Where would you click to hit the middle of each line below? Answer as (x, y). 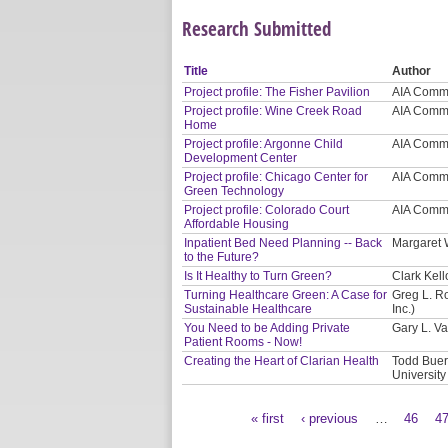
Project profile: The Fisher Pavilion (277, 91)
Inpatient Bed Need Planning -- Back (283, 242)
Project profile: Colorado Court (267, 209)
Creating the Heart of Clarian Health (282, 360)
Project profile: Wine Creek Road (273, 110)
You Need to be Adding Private (267, 327)
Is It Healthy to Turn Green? (258, 275)
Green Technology (234, 190)
